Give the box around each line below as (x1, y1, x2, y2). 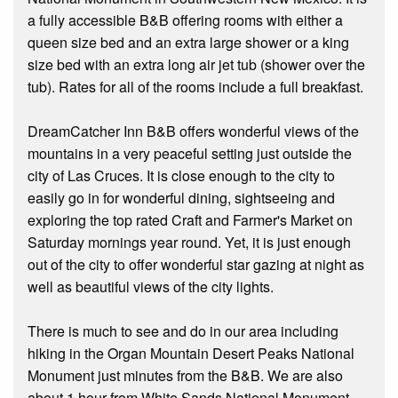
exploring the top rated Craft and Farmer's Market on (28, 210, 353, 231)
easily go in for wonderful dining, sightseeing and (28, 187, 335, 209)
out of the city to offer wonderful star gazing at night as (28, 254, 364, 275)
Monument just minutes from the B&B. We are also (28, 365, 343, 386)
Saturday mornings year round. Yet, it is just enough (28, 232, 351, 253)
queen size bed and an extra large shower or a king (28, 32, 349, 53)
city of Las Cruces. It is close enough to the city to (28, 165, 335, 187)
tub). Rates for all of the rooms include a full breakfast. (28, 76, 363, 98)
